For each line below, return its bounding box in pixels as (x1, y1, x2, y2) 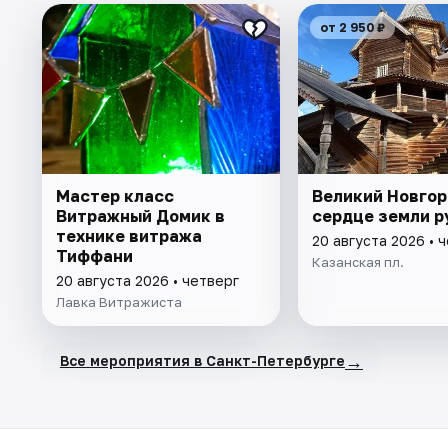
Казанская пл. (311, 253, 404, 270)
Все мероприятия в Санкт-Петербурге (60, 352, 345, 370)
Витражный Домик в (56, 205, 225, 226)
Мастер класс (56, 185, 174, 206)
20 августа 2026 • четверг (56, 271, 239, 289)
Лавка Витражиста (56, 293, 182, 310)
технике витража (56, 225, 202, 246)
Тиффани (56, 245, 133, 266)
